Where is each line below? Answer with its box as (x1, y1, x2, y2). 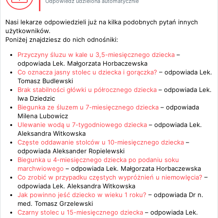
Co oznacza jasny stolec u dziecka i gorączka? (18, 68, 157, 76)
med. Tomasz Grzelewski (18, 200, 93, 207)
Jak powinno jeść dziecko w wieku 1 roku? (18, 191, 146, 199)
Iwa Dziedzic (18, 94, 55, 102)
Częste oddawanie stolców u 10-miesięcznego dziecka (18, 138, 186, 146)
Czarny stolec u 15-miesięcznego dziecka (18, 208, 145, 216)
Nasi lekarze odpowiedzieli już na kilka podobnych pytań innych (5, 18, 198, 26)
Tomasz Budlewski (18, 77, 73, 85)
